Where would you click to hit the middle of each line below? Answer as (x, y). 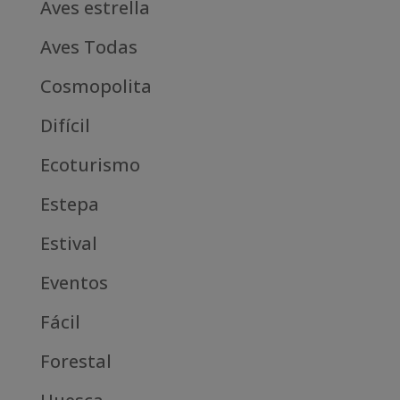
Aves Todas (88, 47)
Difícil (65, 126)
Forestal (75, 362)
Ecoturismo (90, 165)
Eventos (74, 283)
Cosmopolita (96, 87)
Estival (68, 244)
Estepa (69, 204)
